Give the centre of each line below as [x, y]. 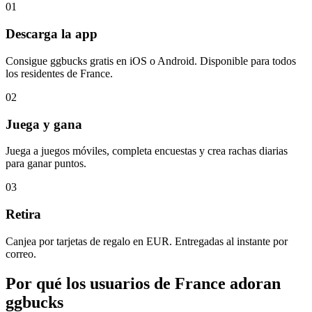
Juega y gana [44, 124]
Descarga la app [52, 34]
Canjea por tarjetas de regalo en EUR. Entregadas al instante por [147, 241]
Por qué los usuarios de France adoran [143, 283]
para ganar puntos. [46, 164]
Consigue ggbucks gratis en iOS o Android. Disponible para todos [151, 61]
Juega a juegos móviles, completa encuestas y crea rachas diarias [147, 151]
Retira [23, 214]
